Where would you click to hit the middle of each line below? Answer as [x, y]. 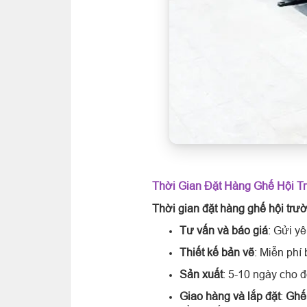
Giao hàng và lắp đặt [230, 296]
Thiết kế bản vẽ [217, 252]
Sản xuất [201, 274]
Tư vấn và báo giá [224, 230]
